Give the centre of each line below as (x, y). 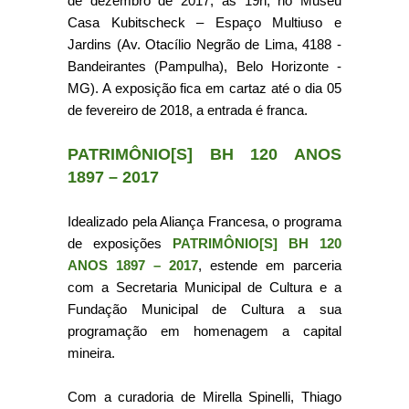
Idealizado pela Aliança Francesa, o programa (204, 221)
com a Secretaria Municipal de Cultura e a (204, 287)
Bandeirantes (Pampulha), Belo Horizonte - (204, 66)
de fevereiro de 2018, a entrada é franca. (188, 110)
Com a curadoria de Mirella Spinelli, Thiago (204, 397)
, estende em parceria (270, 265)
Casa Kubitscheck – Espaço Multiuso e (204, 22)
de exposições (120, 243)
